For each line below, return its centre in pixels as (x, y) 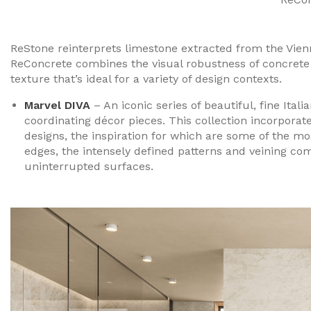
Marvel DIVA (57, 105)
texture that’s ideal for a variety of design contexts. (146, 78)
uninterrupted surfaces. (89, 166)
